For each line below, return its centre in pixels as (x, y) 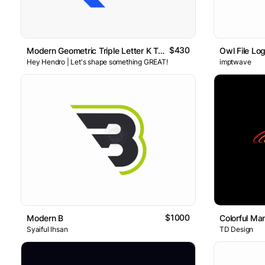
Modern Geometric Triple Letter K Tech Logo (161, 51)
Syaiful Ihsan (47, 229)
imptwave (235, 62)
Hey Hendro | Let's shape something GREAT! (97, 62)
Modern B (45, 218)
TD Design (237, 229)
